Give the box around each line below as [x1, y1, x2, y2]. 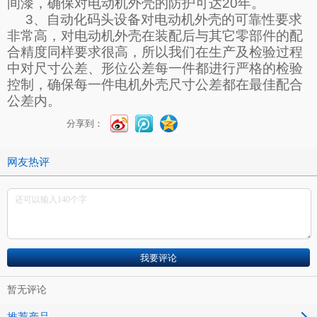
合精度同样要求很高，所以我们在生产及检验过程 [7, 45, 303, 60]
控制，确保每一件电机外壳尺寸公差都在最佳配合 [7, 77, 303, 93]
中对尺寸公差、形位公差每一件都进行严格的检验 [7, 61, 303, 76]
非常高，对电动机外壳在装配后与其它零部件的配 [7, 28, 303, 44]
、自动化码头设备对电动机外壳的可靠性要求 [33, 12, 302, 28]
